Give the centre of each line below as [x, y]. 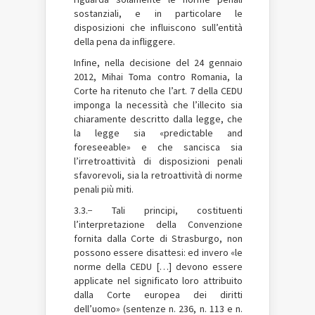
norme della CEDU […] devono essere [158, 266]
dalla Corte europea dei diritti [158, 294]
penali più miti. [104, 189]
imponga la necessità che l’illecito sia [158, 104]
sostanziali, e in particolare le [158, 13]
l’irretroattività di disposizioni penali [158, 161]
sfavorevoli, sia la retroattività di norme [158, 175]
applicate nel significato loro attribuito [158, 280]
